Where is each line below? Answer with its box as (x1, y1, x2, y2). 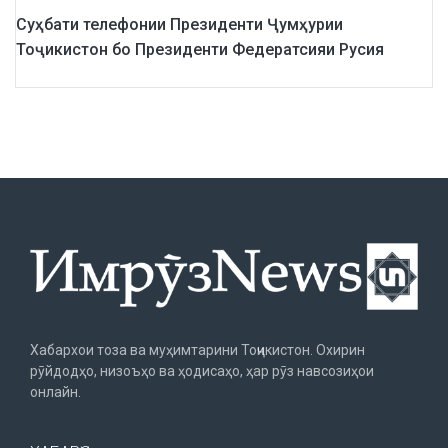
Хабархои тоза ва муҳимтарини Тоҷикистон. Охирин (30, 342, 365, 359)
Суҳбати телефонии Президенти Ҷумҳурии (16, 15, 343, 35)
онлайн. (30, 384, 81, 401)
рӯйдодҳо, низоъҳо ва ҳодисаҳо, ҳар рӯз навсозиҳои (30, 363, 374, 380)
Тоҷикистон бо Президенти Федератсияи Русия (16, 40, 384, 60)
